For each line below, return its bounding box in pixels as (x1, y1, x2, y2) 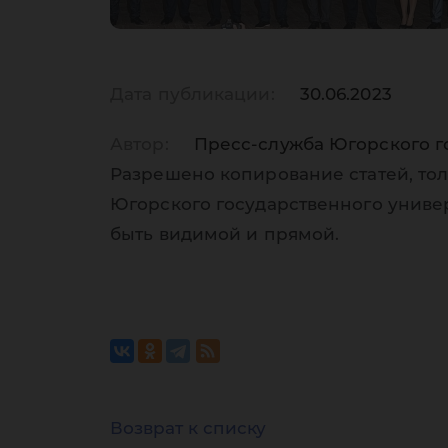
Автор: (110, 134, 169, 155)
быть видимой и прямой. (110, 224, 340, 245)
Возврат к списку (110, 418, 266, 439)
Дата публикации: (110, 84, 275, 105)
